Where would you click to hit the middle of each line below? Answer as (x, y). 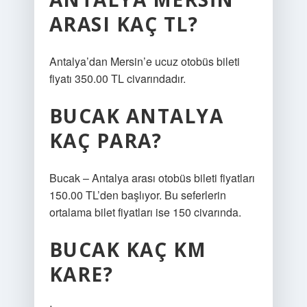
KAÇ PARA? (106, 140)
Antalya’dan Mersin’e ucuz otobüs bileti (144, 61)
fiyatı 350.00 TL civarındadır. (117, 78)
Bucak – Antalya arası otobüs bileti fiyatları (152, 178)
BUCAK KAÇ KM (128, 249)
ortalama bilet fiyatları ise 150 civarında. (145, 212)
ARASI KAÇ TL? (124, 24)
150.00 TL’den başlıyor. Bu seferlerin (137, 195)
